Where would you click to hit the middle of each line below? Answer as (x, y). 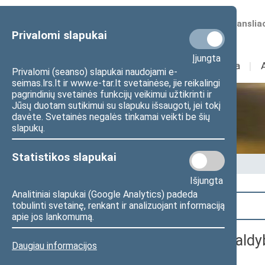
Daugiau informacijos (54, 245)
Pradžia (93, 164)
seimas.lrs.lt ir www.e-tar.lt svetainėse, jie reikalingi (116, 83)
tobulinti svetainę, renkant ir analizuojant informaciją (118, 205)
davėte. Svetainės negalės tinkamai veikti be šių (111, 117)
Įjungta (206, 59)
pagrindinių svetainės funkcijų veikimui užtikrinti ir (112, 95)
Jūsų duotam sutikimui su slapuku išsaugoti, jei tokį (116, 106)
